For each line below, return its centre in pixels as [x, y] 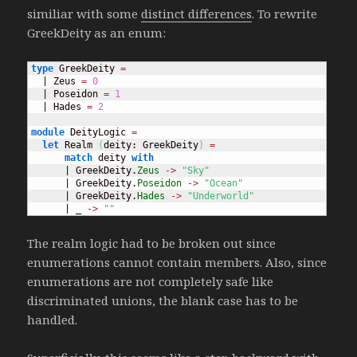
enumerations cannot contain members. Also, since [177, 263]
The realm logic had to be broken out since [152, 243]
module [48, 132]
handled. [53, 320]
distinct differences [197, 13]
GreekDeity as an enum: [97, 32]
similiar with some [84, 13]
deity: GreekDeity [151, 145]
